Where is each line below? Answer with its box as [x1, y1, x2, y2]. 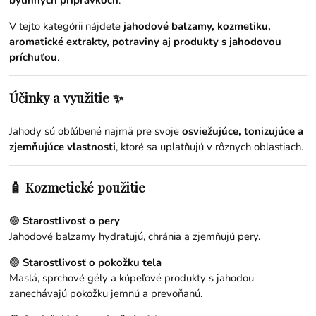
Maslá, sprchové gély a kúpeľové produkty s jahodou [9, 270, 255, 285]
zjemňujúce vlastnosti [9, 140, 116, 154]
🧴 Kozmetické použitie [9, 178, 146, 196]
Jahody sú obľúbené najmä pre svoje [9, 124, 183, 139]
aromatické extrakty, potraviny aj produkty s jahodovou [9, 35, 282, 49]
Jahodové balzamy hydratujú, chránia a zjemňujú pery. [9, 229, 261, 243]
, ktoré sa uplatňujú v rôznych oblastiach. [116, 140, 304, 154]
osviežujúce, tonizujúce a [182, 124, 304, 139]
